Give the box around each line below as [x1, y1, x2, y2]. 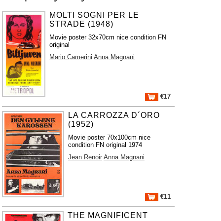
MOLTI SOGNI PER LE [49, 11, 140, 19]
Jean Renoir [68, 153, 102, 161]
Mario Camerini [49, 53, 93, 61]
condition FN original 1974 [68, 141, 142, 148]
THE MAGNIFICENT [68, 211, 148, 220]
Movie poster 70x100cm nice [68, 134, 150, 141]
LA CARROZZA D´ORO [68, 111, 160, 119]
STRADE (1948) [49, 20, 114, 28]
